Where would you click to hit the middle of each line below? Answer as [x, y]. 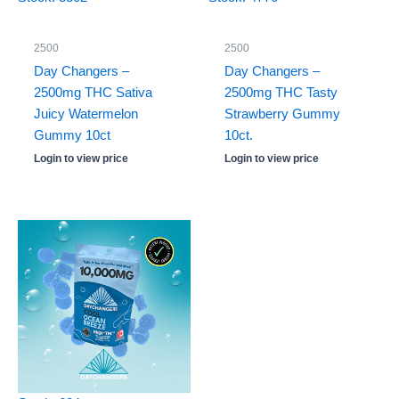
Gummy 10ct [72, 136]
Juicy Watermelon [85, 114]
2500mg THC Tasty [281, 93]
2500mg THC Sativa [93, 93]
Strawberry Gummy [282, 114]
